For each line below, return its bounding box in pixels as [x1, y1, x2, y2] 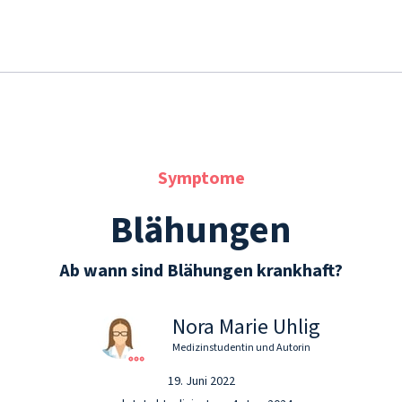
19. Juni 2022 [167, 372, 235, 390]
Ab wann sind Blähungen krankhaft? [59, 258, 343, 284]
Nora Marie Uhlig [171, 311, 320, 343]
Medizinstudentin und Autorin [171, 340, 310, 355]
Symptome [157, 166, 245, 191]
